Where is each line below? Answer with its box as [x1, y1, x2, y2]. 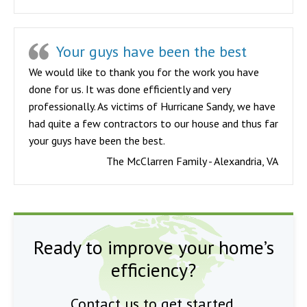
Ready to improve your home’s [33, 234, 274, 260]
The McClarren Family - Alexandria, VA [106, 154, 278, 168]
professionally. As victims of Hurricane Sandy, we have [29, 99, 275, 113]
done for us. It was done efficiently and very [29, 82, 230, 96]
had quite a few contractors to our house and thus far [29, 116, 278, 130]
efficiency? [111, 257, 196, 282]
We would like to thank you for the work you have [29, 65, 259, 79]
